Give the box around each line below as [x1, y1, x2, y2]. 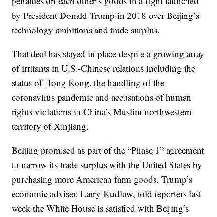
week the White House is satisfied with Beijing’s [12, 202, 189, 215]
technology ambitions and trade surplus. [12, 24, 160, 36]
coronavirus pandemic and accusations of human [12, 91, 192, 104]
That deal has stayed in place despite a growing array [12, 47, 205, 60]
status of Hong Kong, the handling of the [12, 77, 165, 89]
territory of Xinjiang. [12, 120, 89, 133]
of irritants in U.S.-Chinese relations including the [12, 62, 196, 75]
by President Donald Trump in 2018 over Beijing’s [12, 9, 200, 22]
